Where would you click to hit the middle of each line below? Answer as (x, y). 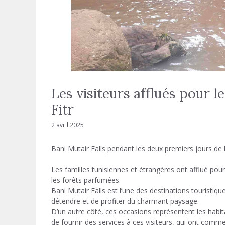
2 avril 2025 (68, 124)
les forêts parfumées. (86, 180)
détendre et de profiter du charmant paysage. (125, 201)
